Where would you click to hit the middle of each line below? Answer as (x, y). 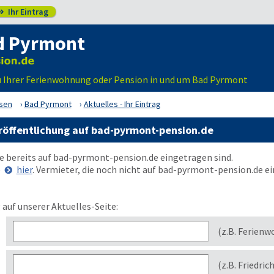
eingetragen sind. (195, 157)
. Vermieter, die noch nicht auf (95, 169)
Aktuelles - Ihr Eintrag (122, 104)
